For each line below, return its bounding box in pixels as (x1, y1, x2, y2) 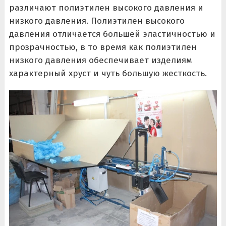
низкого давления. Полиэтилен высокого (9, 16, 185, 26)
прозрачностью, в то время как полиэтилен (9, 42, 197, 52)
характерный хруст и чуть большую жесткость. (9, 68, 207, 79)
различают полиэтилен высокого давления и (9, 3, 203, 13)
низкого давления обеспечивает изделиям (9, 55, 192, 66)
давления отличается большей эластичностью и (9, 29, 215, 39)
